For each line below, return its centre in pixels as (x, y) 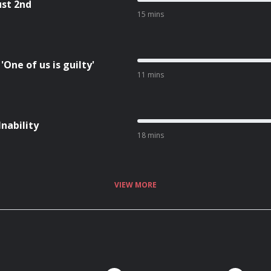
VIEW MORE (135, 184)
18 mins (150, 135)
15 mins (150, 14)
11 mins (150, 75)
